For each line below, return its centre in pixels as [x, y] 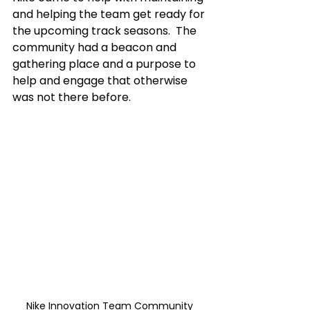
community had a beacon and [96, 48]
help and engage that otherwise [101, 81]
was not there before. [73, 98]
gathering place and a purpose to [106, 64]
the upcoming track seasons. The [106, 31]
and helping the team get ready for [110, 15]
